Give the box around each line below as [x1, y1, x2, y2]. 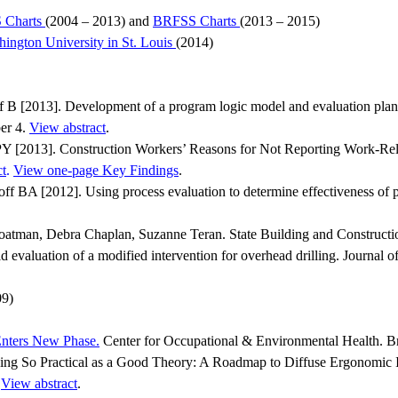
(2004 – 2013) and [45, 12, 153, 28]
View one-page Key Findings [13, 162, 179, 178]
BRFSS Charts [153, 12, 240, 28]
